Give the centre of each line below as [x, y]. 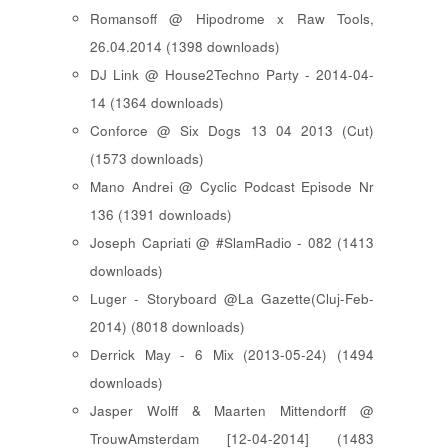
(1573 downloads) [147, 159]
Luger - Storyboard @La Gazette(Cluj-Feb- [232, 299]
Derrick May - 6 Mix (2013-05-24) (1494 [232, 355]
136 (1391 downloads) [161, 215]
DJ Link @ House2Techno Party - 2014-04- [232, 75]
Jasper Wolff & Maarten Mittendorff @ [232, 411]
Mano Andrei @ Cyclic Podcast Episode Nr [232, 187]
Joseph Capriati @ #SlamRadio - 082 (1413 [232, 243]
